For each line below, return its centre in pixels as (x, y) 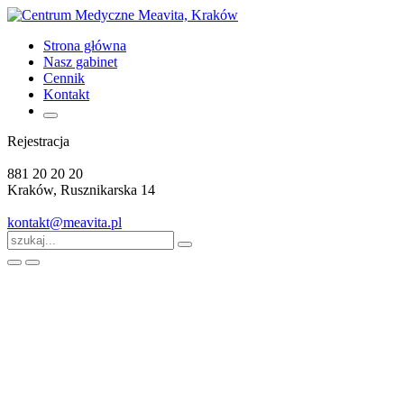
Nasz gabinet (80, 62)
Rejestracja (38, 141)
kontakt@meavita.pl (64, 222)
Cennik (64, 78)
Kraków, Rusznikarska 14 (81, 190)
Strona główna (85, 46)
